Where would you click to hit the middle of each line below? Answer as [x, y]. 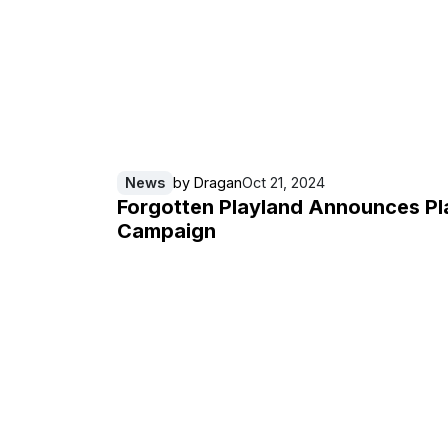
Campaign [166, 230]
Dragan [218, 183]
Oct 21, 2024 [283, 183]
